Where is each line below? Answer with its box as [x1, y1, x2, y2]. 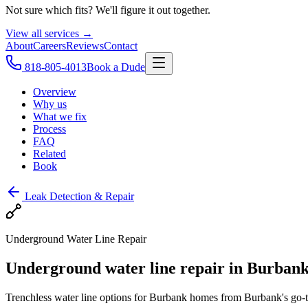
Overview [33, 86, 76, 98]
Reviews [66, 40, 104, 52]
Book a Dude [87, 61, 145, 73]
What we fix [33, 111, 87, 122]
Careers [33, 40, 66, 52]
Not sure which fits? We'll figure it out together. [5, 4, 210, 16]
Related [33, 148, 66, 159]
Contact [104, 40, 137, 52]
